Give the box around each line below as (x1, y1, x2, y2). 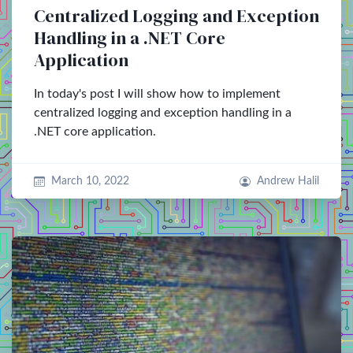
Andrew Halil (257, 176, 319, 187)
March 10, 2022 (50, 176, 129, 187)
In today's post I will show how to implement (34, 87, 281, 100)
